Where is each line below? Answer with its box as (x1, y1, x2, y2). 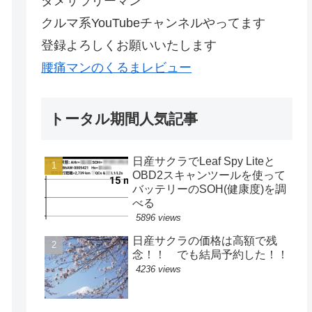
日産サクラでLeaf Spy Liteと (132, 155, 276, 167)
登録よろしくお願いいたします (41, 38, 217, 52)
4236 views (136, 263, 182, 274)
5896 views (136, 212, 182, 223)
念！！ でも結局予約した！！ (132, 248, 289, 260)
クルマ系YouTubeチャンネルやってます (41, 15, 266, 30)
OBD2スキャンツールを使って (132, 169, 286, 181)
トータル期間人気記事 (49, 110, 198, 127)
